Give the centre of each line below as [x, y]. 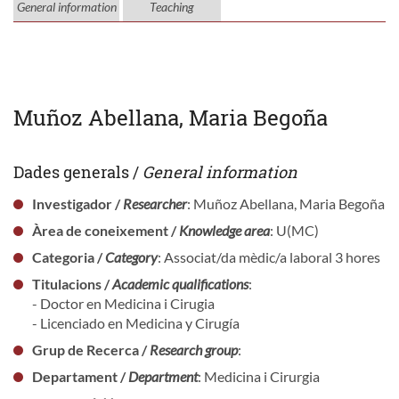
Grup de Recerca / [90, 349]
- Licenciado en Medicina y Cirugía [135, 322]
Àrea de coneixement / [105, 230]
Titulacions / [72, 283]
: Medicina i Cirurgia [258, 376]
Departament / [80, 376]
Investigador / [77, 203]
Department [163, 376]
